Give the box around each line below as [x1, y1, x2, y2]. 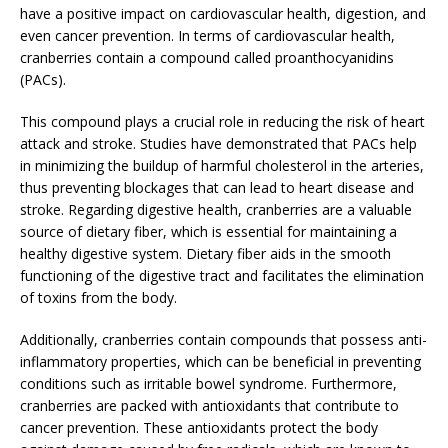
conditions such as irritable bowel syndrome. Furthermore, [20, 373, 397, 393]
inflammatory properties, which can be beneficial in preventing [20, 351, 421, 371]
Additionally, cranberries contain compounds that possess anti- [20, 329, 427, 349]
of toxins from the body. [20, 287, 177, 307]
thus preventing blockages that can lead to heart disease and [20, 177, 414, 197]
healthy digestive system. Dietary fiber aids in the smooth [20, 243, 391, 263]
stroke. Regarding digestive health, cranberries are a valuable [20, 199, 412, 219]
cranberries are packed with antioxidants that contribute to [20, 395, 399, 415]
